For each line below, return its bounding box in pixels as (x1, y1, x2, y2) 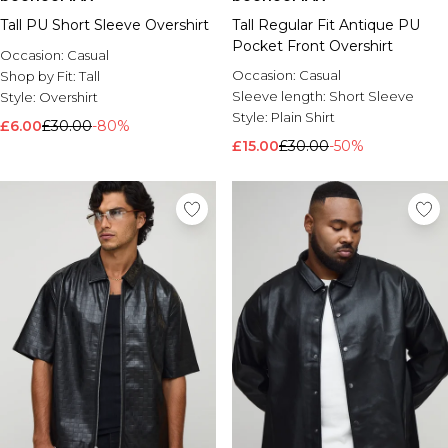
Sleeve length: (232, 88, 329, 104)
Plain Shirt (271, 109, 335, 125)
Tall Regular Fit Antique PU (232, 16, 420, 34)
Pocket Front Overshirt (232, 37, 393, 55)
